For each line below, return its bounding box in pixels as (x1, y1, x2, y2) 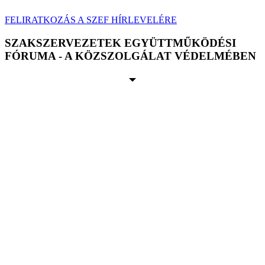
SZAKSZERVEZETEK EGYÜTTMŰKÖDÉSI (5, 36, 236, 49)
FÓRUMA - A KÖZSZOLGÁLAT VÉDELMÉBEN (5, 49, 256, 62)
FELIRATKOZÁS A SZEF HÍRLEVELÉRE (5, 14, 177, 25)
